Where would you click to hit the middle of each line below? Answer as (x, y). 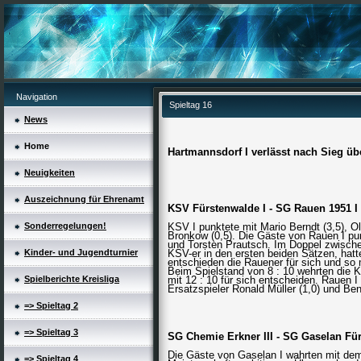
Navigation (37, 97)
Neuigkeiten (50, 172)
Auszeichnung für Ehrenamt (84, 199)
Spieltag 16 (191, 105)
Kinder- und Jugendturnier (81, 252)
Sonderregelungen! (65, 226)
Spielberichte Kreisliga (72, 279)
